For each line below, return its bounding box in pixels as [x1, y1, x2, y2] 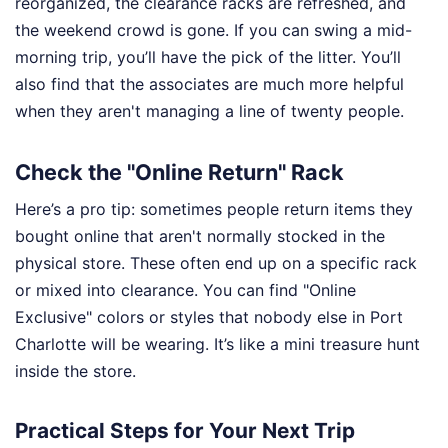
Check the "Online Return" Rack [15, 158, 344, 185]
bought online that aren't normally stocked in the [15, 226, 385, 247]
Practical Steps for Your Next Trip [15, 417, 355, 443]
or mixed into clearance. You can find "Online [15, 280, 356, 301]
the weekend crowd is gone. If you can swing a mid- [15, 20, 412, 41]
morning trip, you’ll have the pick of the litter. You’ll [15, 47, 401, 68]
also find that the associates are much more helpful [15, 74, 404, 95]
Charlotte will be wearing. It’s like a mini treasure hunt [15, 334, 420, 355]
